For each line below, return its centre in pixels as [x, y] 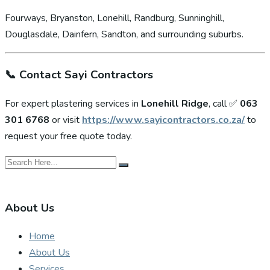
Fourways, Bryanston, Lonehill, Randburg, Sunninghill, [115, 18]
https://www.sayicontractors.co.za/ [163, 120]
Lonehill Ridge [175, 103]
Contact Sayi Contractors [86, 75]
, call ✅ [224, 103]
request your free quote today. [68, 136]
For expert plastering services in [73, 103]
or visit [66, 120]
